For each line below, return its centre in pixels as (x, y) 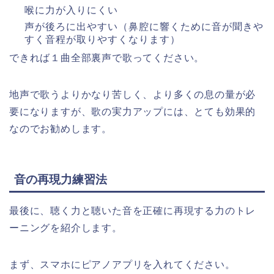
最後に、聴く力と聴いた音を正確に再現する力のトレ (133, 210)
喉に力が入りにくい (71, 10)
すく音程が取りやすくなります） (102, 39)
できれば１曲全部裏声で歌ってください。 (107, 58)
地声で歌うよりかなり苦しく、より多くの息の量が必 (133, 95)
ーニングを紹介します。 (66, 228)
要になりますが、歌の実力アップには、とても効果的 (133, 112)
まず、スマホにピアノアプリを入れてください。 (122, 264)
